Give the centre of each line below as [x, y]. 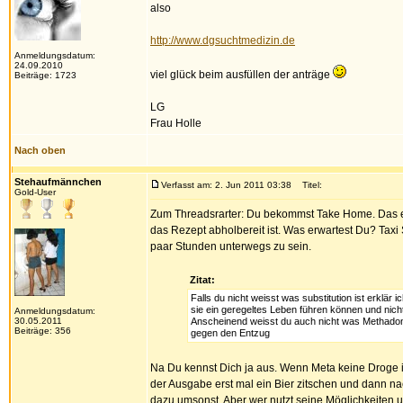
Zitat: [202, 280]
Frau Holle [176, 123]
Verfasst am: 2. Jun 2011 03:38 [226, 185]
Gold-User [35, 192]
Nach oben [40, 150]
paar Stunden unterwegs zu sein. [231, 246]
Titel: [308, 185]
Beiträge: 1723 [45, 75]
